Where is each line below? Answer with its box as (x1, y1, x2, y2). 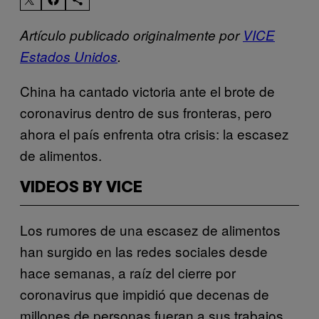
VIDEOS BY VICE (20, 180, 142, 195)
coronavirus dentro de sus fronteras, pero (20, 102, 272, 122)
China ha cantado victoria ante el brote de (20, 80, 275, 100)
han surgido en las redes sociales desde (20, 241, 268, 261)
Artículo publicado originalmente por (20, 25, 243, 44)
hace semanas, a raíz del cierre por (20, 262, 236, 282)
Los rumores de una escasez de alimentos (20, 219, 281, 239)
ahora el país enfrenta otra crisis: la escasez (20, 123, 289, 143)
